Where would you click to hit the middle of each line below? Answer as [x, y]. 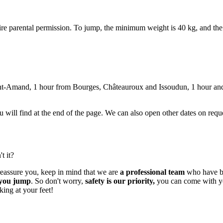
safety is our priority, [120, 181]
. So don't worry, [58, 181]
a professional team [152, 172]
